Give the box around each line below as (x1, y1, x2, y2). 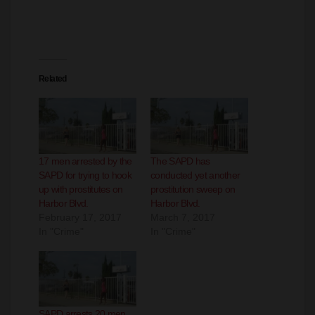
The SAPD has (150, 155, 210, 167)
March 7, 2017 (150, 211, 215, 223)
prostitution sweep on (150, 183, 236, 195)
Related (39, 74, 67, 84)
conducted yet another (150, 169, 240, 181)
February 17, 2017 (39, 211, 122, 223)
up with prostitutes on (39, 183, 123, 195)
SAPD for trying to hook (39, 169, 131, 181)
